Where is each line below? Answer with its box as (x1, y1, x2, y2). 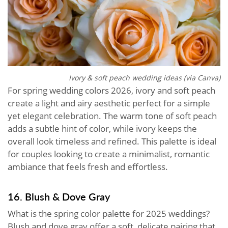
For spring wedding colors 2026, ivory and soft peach (8, 84, 215, 96)
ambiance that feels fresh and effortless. (8, 160, 168, 173)
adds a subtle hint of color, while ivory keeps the (8, 122, 197, 134)
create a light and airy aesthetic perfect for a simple (8, 97, 210, 109)
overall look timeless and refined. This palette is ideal (8, 135, 216, 147)
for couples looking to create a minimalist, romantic (8, 148, 210, 160)
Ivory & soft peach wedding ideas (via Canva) (69, 72, 220, 82)
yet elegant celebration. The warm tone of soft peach (8, 109, 217, 122)
